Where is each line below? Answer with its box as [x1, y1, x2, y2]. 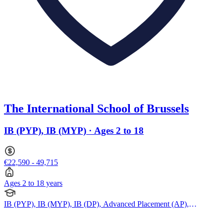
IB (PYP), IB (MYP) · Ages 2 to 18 [4, 125, 144, 136]
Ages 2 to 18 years [4, 178, 62, 187]
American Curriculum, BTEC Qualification [4, 208, 140, 217]
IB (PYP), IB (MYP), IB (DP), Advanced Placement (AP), [4, 199, 189, 208]
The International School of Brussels [4, 102, 189, 115]
